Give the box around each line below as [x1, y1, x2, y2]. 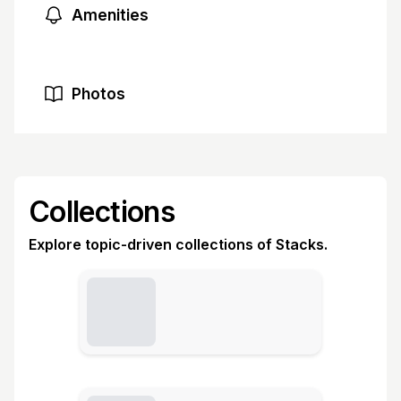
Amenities [72, 5, 149, 24]
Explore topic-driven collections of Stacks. [29, 235, 328, 253]
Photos [72, 84, 125, 103]
